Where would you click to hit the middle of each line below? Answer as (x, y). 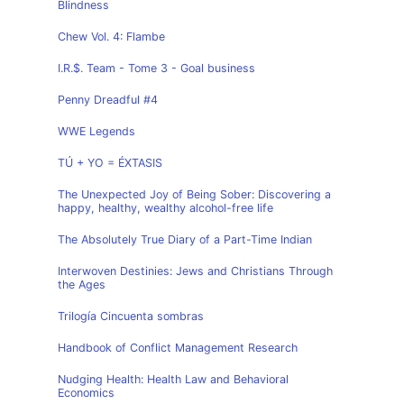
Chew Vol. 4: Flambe (111, 37)
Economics (86, 393)
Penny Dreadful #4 (108, 100)
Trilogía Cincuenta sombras (131, 316)
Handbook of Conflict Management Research (178, 348)
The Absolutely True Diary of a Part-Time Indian (185, 239)
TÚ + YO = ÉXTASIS (110, 163)
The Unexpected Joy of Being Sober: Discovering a (194, 194)
